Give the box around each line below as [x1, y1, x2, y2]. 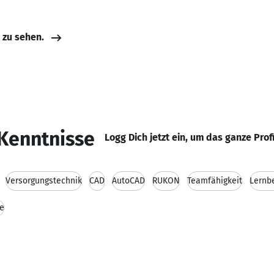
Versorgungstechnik [6, 176, 82, 186]
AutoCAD [112, 176, 145, 186]
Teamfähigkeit [187, 176, 242, 186]
